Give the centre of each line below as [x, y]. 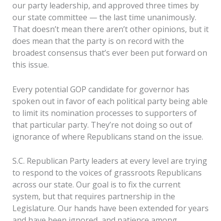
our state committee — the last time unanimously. [104, 18]
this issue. [30, 65]
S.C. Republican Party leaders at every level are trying [110, 161]
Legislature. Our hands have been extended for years [110, 208]
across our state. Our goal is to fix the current [96, 185]
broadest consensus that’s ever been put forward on [110, 53]
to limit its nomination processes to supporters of [104, 113]
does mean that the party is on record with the [98, 41]
